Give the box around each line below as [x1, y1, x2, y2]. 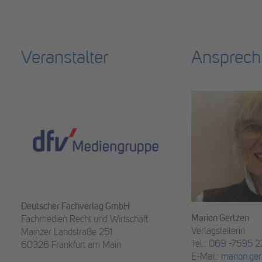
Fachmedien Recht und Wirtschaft [21, 215, 148, 225]
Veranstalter [21, 50, 108, 68]
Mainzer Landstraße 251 [21, 228, 112, 238]
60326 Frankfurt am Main [21, 241, 121, 251]
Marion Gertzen [191, 214, 249, 224]
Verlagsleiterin [191, 227, 245, 237]
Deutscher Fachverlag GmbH [21, 202, 130, 212]
